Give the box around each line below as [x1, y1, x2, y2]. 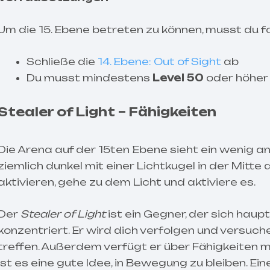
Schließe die [27, 55, 98, 68]
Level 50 [152, 72, 204, 84]
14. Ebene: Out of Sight [98, 55, 221, 68]
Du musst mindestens [27, 72, 152, 84]
